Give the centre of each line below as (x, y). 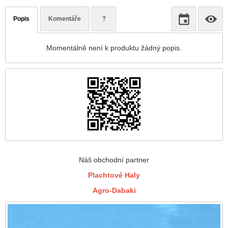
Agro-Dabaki (114, 191)
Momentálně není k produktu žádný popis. (114, 48)
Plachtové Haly (114, 175)
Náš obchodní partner (114, 160)
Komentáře (65, 19)
